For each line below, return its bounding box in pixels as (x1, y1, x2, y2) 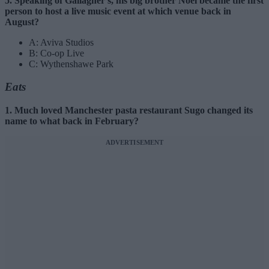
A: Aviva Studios (29, 37, 94, 47)
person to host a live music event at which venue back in (5, 5, 231, 16)
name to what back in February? (5, 116, 139, 127)
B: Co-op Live (29, 47, 84, 58)
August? (5, 16, 39, 27)
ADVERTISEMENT (105, 139, 164, 147)
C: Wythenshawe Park (29, 58, 113, 69)
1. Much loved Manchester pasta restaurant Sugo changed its (5, 105, 253, 116)
